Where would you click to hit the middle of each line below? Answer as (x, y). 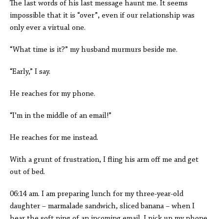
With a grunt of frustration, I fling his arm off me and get (104, 160)
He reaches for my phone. (55, 94)
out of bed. (28, 172)
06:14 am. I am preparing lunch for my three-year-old (97, 194)
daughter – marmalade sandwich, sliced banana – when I (102, 206)
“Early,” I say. (31, 72)
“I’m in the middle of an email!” (61, 116)
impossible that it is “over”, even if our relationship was (102, 16)
